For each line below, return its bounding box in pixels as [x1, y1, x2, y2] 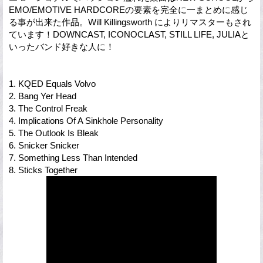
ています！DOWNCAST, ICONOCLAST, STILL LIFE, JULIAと [9, 29, 249, 39]
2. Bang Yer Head [9, 90, 76, 101]
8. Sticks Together [9, 164, 77, 175]
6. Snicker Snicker [9, 140, 79, 150]
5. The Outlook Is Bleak [9, 127, 99, 138]
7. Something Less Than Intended [9, 152, 137, 163]
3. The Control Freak [9, 103, 87, 113]
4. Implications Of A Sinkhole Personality [9, 115, 163, 126]
